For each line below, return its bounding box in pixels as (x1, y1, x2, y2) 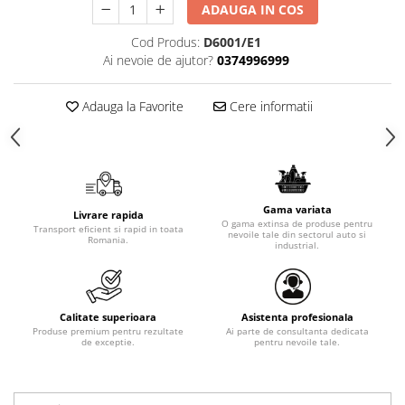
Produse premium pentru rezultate (33, 325, 184, 338)
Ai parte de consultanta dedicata (225, 325, 369, 338)
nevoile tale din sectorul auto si (228, 228, 366, 241)
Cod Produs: (130, 33, 200, 52)
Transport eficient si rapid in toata (33, 222, 184, 236)
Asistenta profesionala (240, 310, 353, 325)
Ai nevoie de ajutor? (102, 52, 213, 70)
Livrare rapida (72, 208, 144, 222)
